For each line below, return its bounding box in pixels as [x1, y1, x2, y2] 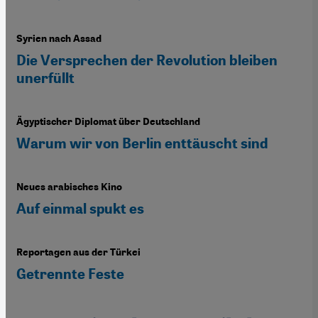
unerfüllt [16, 70, 75, 87]
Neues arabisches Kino [16, 181, 122, 194]
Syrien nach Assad [16, 33, 102, 45]
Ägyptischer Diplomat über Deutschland [16, 116, 200, 128]
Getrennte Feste [16, 265, 124, 283]
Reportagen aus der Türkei [16, 246, 141, 259]
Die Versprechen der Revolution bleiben [16, 52, 278, 70]
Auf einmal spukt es [16, 200, 144, 218]
